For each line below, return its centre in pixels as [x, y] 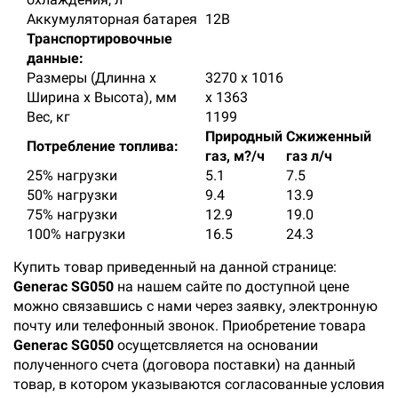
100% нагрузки [76, 234]
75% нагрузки [72, 214]
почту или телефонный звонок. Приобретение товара [190, 325]
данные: [55, 58]
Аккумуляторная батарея [112, 19]
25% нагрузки [72, 175]
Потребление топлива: [103, 146]
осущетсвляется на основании [216, 345]
